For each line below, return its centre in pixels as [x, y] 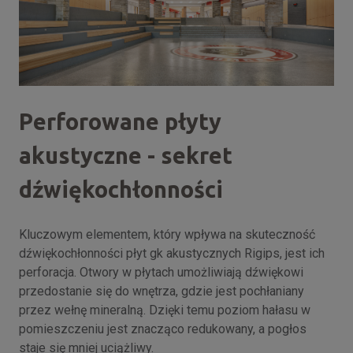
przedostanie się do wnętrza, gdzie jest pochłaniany [162, 291]
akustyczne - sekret [126, 155]
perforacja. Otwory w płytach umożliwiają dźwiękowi [161, 272]
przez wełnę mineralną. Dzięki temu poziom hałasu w [165, 310]
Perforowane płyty [120, 121]
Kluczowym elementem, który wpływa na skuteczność [167, 234]
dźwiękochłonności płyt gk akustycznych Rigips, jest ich [172, 253]
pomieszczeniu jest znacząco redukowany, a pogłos [163, 329]
